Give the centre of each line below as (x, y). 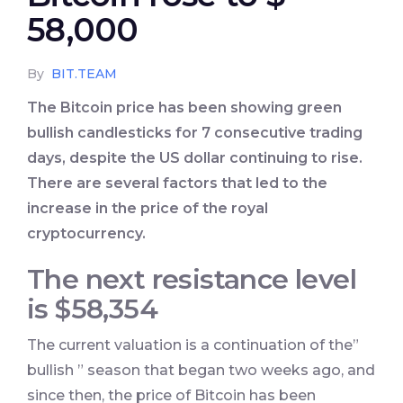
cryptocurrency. (86, 234)
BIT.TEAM (84, 74)
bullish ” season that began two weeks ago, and (201, 371)
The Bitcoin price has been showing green (184, 108)
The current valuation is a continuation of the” (193, 345)
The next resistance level (192, 280)
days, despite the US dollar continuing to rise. (195, 158)
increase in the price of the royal (148, 209)
